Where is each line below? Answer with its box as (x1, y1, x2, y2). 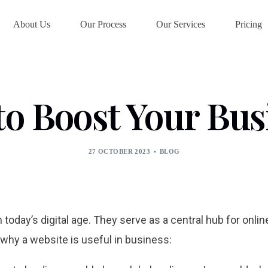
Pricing (235, 19, 262, 30)
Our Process (80, 19, 126, 30)
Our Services (156, 19, 205, 30)
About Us (13, 19, 50, 30)
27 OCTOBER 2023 (88, 148, 151, 156)
